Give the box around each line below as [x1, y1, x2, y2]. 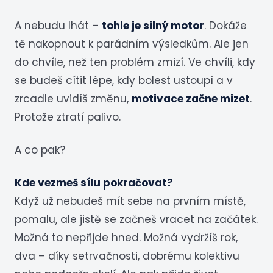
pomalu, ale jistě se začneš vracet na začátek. [15, 211, 258, 227]
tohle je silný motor [102, 18, 204, 34]
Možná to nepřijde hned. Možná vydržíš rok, [15, 230, 238, 245]
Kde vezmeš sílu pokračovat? [15, 175, 173, 190]
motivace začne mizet [132, 91, 250, 107]
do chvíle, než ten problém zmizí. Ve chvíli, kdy [15, 55, 255, 70]
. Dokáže [204, 18, 247, 34]
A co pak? [15, 143, 65, 158]
